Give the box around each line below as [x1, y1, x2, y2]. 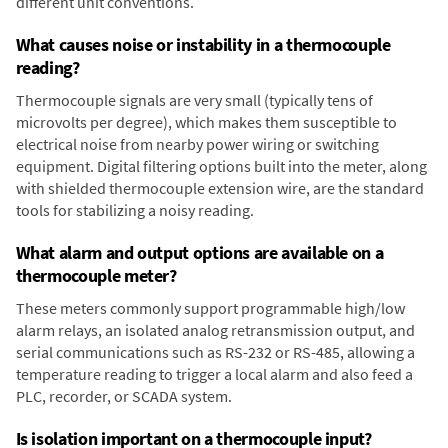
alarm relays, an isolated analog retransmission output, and [15, 319, 415, 340]
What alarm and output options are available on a [15, 240, 384, 264]
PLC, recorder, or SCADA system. [15, 385, 232, 406]
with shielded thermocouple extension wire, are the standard [15, 177, 424, 198]
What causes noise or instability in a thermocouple [15, 32, 391, 56]
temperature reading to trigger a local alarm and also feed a [15, 363, 413, 384]
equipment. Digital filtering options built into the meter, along [15, 155, 427, 176]
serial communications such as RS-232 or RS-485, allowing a [15, 341, 415, 362]
